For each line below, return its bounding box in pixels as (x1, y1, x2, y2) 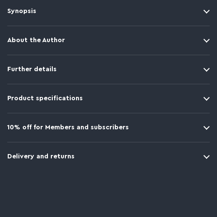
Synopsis (7, 8, 36, 15)
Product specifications (7, 95, 83, 102)
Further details (7, 66, 57, 73)
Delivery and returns (7, 153, 75, 160)
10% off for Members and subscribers (7, 124, 129, 131)
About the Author (7, 37, 65, 44)
